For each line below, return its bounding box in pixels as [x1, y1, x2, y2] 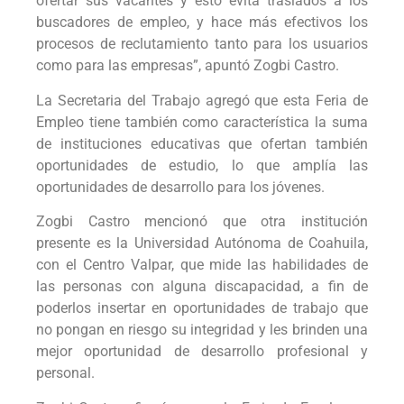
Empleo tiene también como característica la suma [36, 113, 368, 131]
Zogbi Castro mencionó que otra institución [36, 213, 368, 231]
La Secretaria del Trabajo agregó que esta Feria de [36, 91, 368, 109]
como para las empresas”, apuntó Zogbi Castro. [36, 57, 339, 75]
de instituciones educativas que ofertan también [36, 134, 368, 152]
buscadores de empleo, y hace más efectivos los [36, 14, 368, 32]
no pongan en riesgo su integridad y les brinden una [36, 321, 368, 339]
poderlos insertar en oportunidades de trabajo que [36, 299, 368, 317]
